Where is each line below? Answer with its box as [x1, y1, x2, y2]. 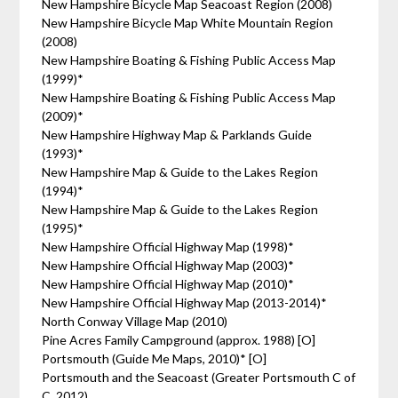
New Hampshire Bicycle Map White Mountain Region [42, 15, 334, 30]
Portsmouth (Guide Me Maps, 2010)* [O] [42, 351, 270, 366]
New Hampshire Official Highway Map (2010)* [42, 276, 295, 291]
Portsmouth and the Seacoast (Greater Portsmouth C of [42, 370, 356, 385]
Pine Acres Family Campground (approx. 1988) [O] [42, 332, 319, 347]
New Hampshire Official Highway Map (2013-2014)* [42, 295, 328, 310]
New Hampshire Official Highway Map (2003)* [42, 258, 295, 273]
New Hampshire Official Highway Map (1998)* [42, 239, 295, 254]
